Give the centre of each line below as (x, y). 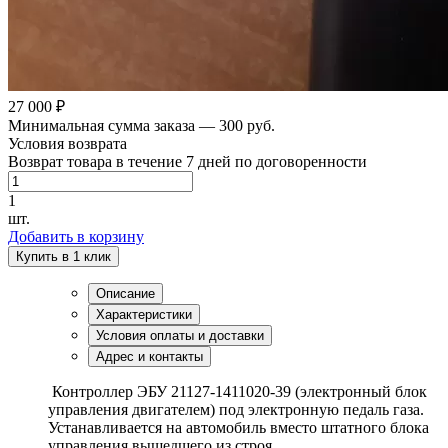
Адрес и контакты (149, 356)
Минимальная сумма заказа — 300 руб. (141, 125)
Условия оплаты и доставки (180, 335)
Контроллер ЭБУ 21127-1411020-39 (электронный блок (237, 391)
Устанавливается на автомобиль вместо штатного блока (238, 427)
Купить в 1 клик (63, 256)
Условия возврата (67, 143)
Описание (125, 293)
